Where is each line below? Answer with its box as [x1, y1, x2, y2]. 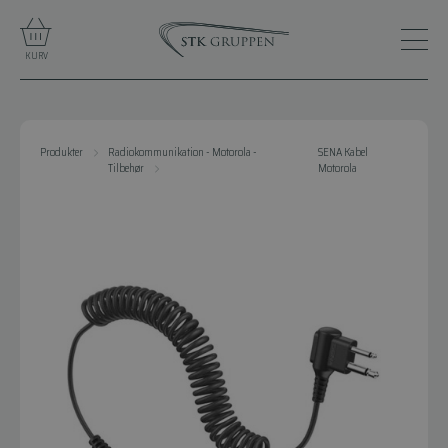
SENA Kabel [317, 144, 368, 161]
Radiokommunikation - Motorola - [108, 144, 257, 161]
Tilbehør [108, 160, 144, 177]
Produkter [40, 144, 83, 161]
